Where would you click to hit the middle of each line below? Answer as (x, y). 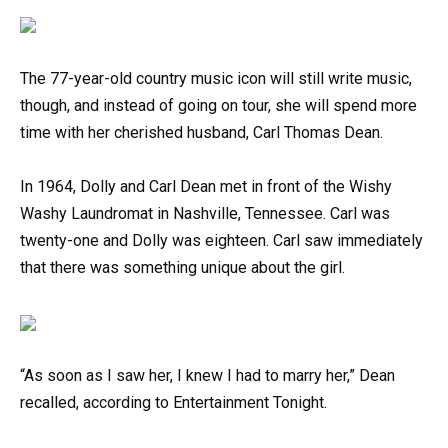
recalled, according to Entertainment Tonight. (173, 403)
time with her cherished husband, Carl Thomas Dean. (201, 132)
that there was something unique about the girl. (182, 267)
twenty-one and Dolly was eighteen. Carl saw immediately (221, 240)
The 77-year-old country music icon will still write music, (216, 78)
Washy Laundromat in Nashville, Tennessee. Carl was (205, 213)
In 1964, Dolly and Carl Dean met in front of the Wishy (206, 186)
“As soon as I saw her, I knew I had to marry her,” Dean (207, 376)
